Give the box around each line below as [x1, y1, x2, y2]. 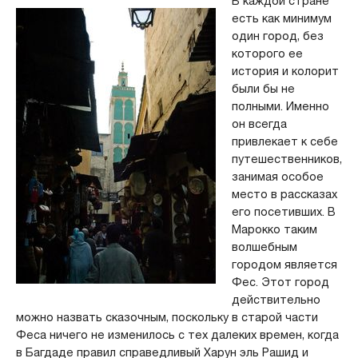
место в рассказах [231, 186, 337, 201]
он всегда [231, 116, 287, 131]
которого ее [231, 46, 303, 61]
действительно [231, 292, 320, 307]
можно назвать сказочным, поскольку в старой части [15, 309, 318, 324]
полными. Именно [231, 98, 329, 113]
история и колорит [231, 63, 339, 78]
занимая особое [231, 169, 324, 184]
